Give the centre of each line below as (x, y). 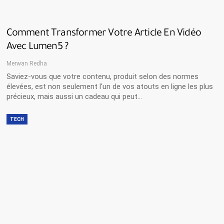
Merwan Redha (26, 63)
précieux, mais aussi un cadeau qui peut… (74, 96)
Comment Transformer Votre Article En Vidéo (103, 34)
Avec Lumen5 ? (37, 47)
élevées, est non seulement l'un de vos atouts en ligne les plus (109, 86)
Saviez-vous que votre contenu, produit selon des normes (102, 76)
